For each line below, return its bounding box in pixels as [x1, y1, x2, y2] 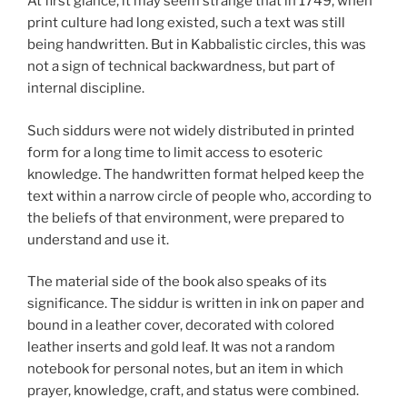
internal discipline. [27, 80, 144, 97]
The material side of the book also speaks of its [27, 273, 327, 291]
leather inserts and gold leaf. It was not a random [27, 339, 335, 356]
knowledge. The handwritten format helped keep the [27, 165, 364, 183]
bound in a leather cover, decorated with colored [27, 317, 334, 334]
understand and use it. [27, 231, 169, 248]
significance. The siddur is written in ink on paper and [27, 295, 364, 313]
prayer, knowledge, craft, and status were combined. [27, 382, 359, 400]
